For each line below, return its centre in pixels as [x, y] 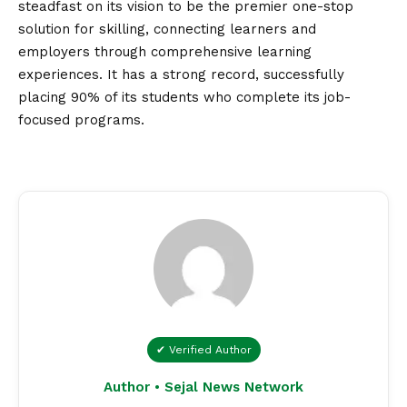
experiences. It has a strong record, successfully [181, 75]
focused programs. [81, 120]
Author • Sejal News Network [203, 387]
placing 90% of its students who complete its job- [184, 98]
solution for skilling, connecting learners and [167, 30]
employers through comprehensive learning [165, 52]
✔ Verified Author [203, 350]
